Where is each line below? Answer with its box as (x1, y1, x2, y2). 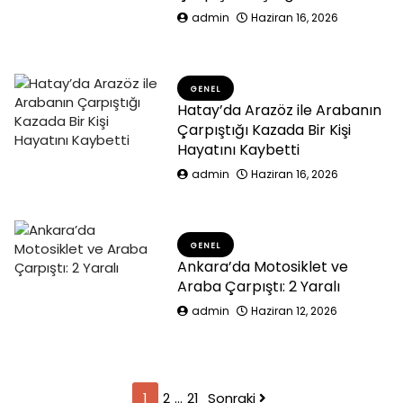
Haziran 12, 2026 (251, 303, 338, 318)
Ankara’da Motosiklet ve (177, 256, 349, 277)
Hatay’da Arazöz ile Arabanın (177, 100, 382, 121)
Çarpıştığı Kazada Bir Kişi (177, 120, 352, 140)
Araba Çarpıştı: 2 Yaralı (177, 276, 341, 297)
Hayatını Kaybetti (177, 139, 300, 160)
